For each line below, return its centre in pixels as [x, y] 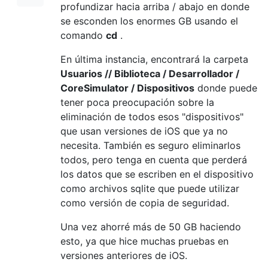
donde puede [226, 88]
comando [83, 35]
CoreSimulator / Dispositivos [127, 88]
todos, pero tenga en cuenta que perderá [154, 159]
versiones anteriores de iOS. [124, 255]
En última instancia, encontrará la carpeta [154, 59]
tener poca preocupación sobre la [137, 102]
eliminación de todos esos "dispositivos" [152, 116]
